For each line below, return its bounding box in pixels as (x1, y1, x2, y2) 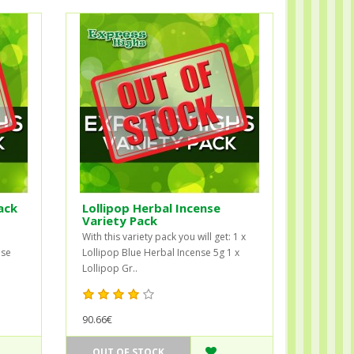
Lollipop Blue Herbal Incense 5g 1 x (82, 245, 240, 259)
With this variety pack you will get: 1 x (82, 229, 247, 243)
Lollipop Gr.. (82, 261, 138, 275)
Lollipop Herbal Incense (82, 199, 221, 216)
